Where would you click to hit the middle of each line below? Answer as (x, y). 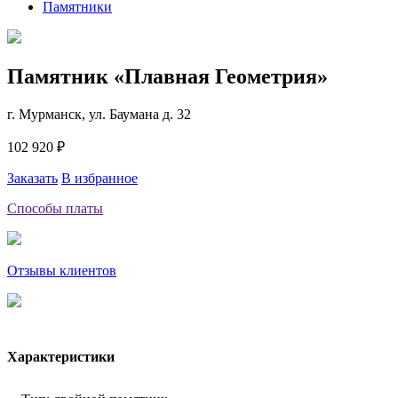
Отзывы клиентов (62, 270)
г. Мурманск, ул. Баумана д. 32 (99, 114)
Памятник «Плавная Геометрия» (167, 76)
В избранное (99, 178)
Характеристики (61, 356)
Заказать (32, 178)
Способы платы (55, 208)
